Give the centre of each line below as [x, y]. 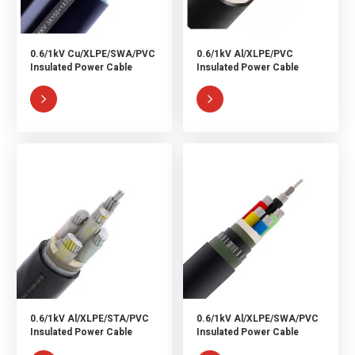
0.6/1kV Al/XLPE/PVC [244, 55]
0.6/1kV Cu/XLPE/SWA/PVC [93, 55]
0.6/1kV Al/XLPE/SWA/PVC [257, 319]
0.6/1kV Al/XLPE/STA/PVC [90, 319]
